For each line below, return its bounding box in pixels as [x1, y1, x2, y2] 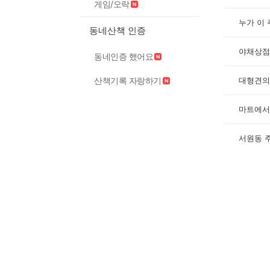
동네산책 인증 [89, 25, 146, 36]
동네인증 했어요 [94, 51, 153, 61]
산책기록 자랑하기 [94, 75, 162, 86]
